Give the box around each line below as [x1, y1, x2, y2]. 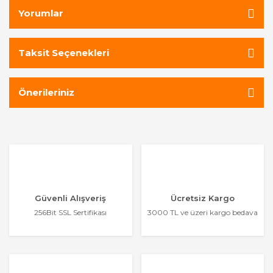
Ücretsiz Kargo [170, 193, 235, 203]
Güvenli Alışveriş [35, 193, 107, 203]
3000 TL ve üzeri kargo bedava [147, 208, 258, 217]
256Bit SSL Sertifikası [34, 208, 107, 217]
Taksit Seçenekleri [18, 47, 109, 58]
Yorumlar [18, 7, 63, 19]
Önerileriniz [18, 87, 74, 98]
